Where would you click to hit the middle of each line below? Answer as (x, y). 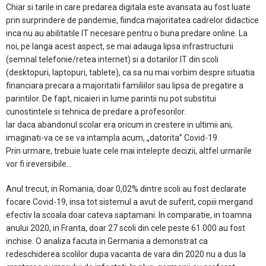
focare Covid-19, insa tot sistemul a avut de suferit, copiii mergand (129, 202)
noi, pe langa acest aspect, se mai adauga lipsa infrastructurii (120, 46)
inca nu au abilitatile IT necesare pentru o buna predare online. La (127, 33)
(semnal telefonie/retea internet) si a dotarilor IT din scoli (112, 59)
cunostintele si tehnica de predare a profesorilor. (96, 112)
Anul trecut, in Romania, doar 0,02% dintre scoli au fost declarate (126, 189)
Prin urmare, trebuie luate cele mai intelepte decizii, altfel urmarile (129, 151)
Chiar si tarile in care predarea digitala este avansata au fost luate (128, 7)
